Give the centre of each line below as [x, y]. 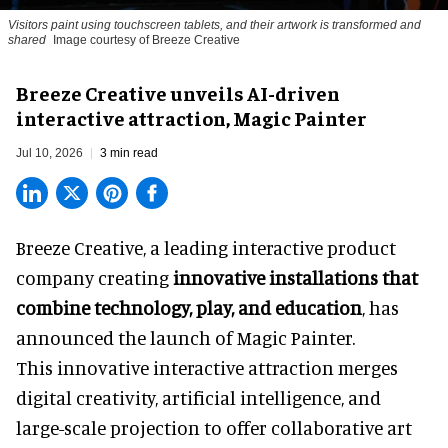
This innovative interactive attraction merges [207, 367]
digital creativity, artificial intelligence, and [198, 397]
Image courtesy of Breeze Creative [146, 39]
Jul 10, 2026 [49, 152]
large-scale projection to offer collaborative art [214, 427]
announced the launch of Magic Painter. [185, 337]
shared [27, 39]
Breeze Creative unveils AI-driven [178, 92]
